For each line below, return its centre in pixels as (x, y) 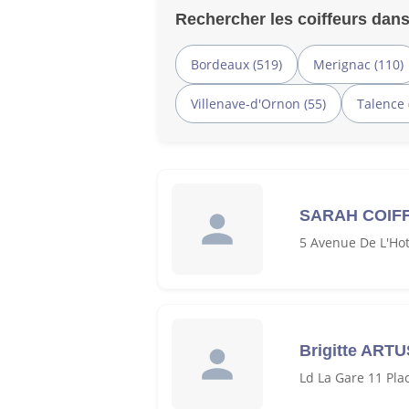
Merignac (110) (358, 64)
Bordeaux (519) (236, 64)
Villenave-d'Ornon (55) (258, 103)
